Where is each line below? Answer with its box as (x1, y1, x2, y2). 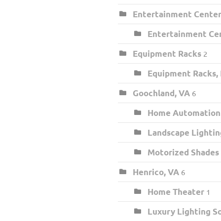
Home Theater (147, 186, 204, 197)
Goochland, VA (133, 88, 190, 98)
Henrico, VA (133, 167, 179, 177)
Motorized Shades (147, 147, 219, 157)
